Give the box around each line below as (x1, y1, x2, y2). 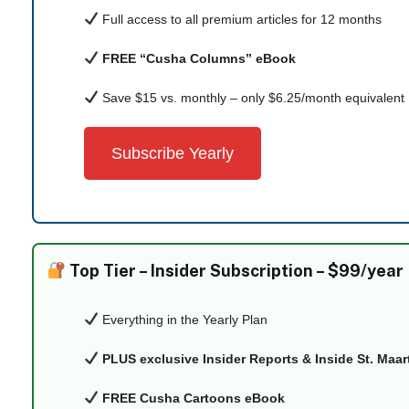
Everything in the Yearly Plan (98, 312, 267, 327)
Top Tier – (66, 261, 152, 280)
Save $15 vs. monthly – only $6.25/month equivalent (98, 90, 404, 105)
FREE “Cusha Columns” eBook (101, 51, 296, 66)
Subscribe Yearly (111, 144, 234, 163)
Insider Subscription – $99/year (151, 261, 404, 280)
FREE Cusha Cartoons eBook (101, 391, 285, 405)
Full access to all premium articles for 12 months (98, 12, 382, 26)
